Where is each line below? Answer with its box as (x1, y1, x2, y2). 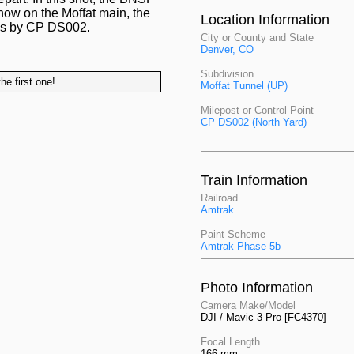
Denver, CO (201, 43, 254, 55)
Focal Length (201, 336, 260, 348)
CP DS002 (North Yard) (201, 116, 307, 128)
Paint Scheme (201, 228, 265, 240)
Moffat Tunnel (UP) (201, 80, 288, 92)
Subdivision (201, 68, 254, 80)
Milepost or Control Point (201, 104, 314, 116)
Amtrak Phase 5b (201, 240, 281, 252)
